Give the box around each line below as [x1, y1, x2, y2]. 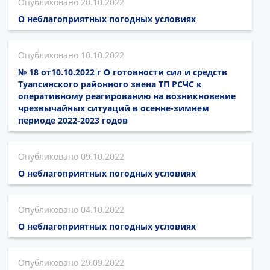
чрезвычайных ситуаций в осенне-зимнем [18, 102, 209, 114]
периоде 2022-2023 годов [18, 114, 128, 126]
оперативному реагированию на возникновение [18, 90, 236, 102]
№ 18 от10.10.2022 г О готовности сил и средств [18, 66, 227, 78]
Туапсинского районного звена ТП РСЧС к [18, 78, 202, 90]
